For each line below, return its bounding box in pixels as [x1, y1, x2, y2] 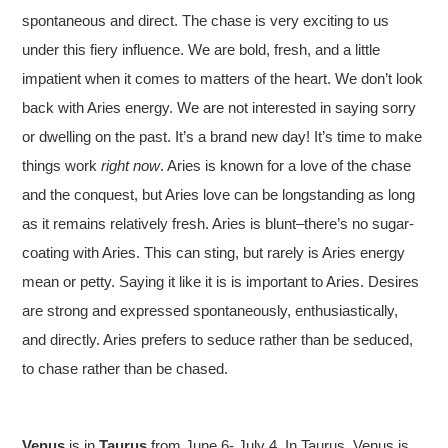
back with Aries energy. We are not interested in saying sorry [22, 98, 417, 116]
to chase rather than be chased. [22, 359, 229, 377]
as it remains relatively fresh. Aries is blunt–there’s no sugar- [22, 214, 415, 232]
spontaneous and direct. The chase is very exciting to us [22, 11, 390, 29]
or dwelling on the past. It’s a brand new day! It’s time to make [22, 127, 423, 145]
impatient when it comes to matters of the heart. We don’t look [22, 69, 424, 87]
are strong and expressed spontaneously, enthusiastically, [22, 301, 399, 319]
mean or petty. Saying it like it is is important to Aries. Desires [22, 272, 420, 290]
